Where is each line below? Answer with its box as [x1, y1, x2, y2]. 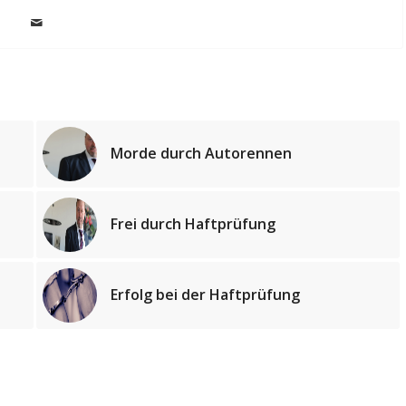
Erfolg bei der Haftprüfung [111, 285, 301, 305]
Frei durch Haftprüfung [111, 214, 276, 235]
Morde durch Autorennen [111, 143, 293, 164]
